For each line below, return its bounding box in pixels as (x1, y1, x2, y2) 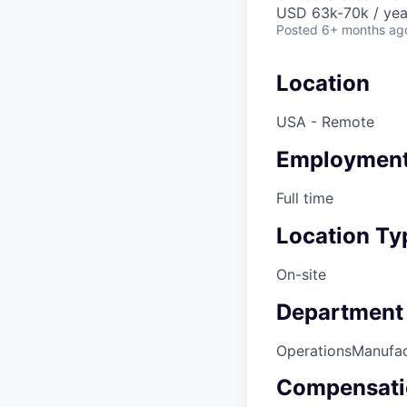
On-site (276, 264, 326, 283)
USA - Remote (276, 113, 374, 132)
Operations (276, 341, 352, 360)
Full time (276, 188, 333, 207)
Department (276, 298, 403, 325)
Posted (276, 22, 318, 38)
